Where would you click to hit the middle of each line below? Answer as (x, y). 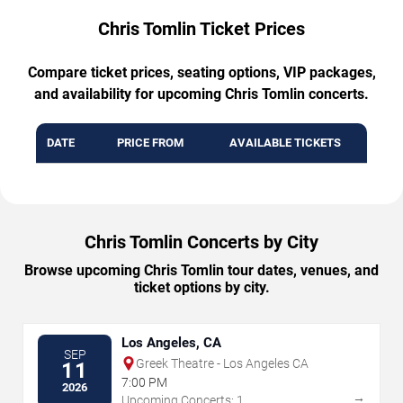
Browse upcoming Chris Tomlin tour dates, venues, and (201, 270)
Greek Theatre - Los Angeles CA (222, 363)
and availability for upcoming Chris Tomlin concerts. (201, 94)
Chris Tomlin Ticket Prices (201, 28)
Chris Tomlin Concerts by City (201, 242)
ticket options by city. (201, 287)
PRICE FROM (150, 142)
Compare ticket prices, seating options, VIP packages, (201, 72)
